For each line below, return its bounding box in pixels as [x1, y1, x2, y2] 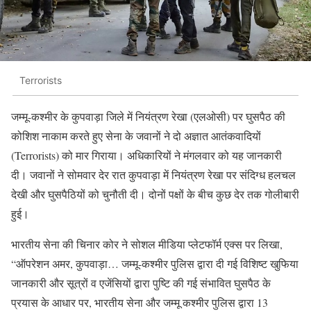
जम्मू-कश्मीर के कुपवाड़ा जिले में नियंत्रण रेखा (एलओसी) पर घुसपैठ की [11, 108, 285, 124]
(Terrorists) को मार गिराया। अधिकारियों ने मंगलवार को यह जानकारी [11, 147, 282, 162]
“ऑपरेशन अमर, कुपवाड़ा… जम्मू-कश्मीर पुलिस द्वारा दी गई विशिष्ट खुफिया [11, 255, 299, 271]
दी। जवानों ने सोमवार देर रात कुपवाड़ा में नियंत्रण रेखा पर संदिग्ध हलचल [11, 167, 296, 182]
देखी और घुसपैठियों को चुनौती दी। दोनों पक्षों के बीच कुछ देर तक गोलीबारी [11, 186, 299, 201]
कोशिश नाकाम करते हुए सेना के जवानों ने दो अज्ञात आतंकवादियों [11, 128, 261, 143]
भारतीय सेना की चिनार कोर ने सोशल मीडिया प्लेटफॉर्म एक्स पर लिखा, [11, 236, 283, 251]
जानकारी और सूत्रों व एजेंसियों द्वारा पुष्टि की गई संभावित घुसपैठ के [11, 275, 271, 290]
